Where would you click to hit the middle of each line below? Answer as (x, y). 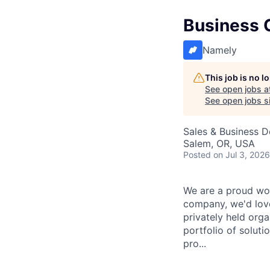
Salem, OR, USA (219, 143)
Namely (220, 50)
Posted (197, 154)
